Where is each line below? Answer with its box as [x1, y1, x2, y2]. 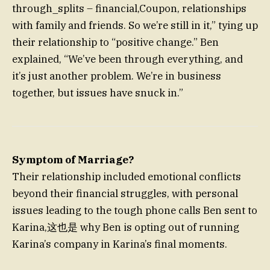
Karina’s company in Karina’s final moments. [12, 237, 227, 251]
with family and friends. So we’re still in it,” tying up [12, 19, 258, 33]
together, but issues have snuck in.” [12, 86, 183, 100]
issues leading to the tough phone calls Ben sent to [12, 204, 257, 218]
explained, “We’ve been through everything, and [12, 52, 243, 66]
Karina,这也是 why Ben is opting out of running [12, 221, 239, 234]
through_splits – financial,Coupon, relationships [12, 2, 246, 16]
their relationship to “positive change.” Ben [12, 36, 219, 49]
